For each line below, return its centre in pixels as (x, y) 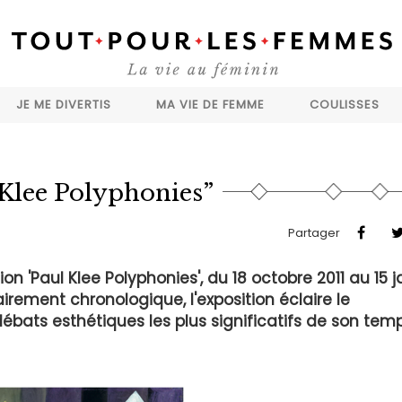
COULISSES (345, 105)
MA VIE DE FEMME (210, 105)
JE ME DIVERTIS (64, 105)
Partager (315, 232)
